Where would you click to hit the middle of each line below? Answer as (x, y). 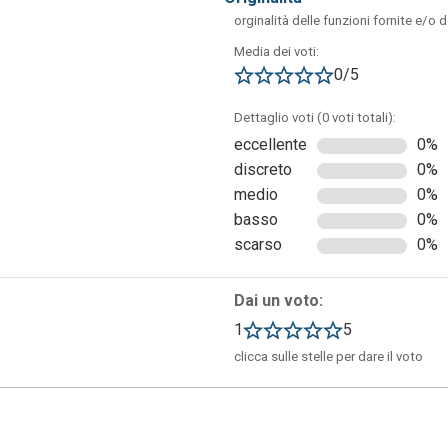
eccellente (270, 145)
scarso (258, 245)
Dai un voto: (278, 301)
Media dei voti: (276, 52)
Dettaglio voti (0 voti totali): (315, 118)
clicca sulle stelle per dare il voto (328, 357)
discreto (263, 170)
